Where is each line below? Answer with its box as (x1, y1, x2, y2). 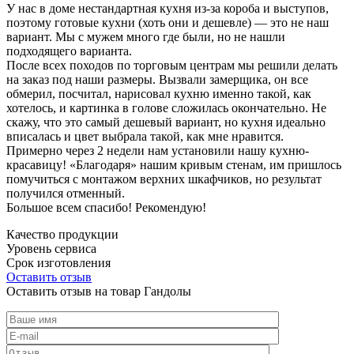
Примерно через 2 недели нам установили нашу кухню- (6, 143, 309, 157)
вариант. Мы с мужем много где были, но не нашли (6, 29, 285, 43)
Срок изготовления (6, 255, 111, 269)
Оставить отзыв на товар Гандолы (6, 284, 191, 298)
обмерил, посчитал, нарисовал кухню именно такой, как (6, 86, 311, 100)
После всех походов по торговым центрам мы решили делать (6, 58, 337, 72)
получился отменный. (6, 186, 125, 200)
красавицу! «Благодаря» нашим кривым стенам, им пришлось (6, 157, 341, 171)
